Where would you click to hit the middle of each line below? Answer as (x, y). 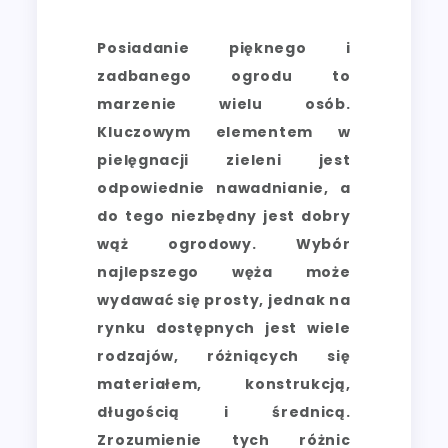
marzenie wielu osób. (224, 103)
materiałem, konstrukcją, (224, 383)
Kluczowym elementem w (224, 131)
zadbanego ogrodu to (224, 75)
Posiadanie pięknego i (224, 47)
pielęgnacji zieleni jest (224, 159)
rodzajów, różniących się (224, 355)
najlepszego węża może (224, 271)
